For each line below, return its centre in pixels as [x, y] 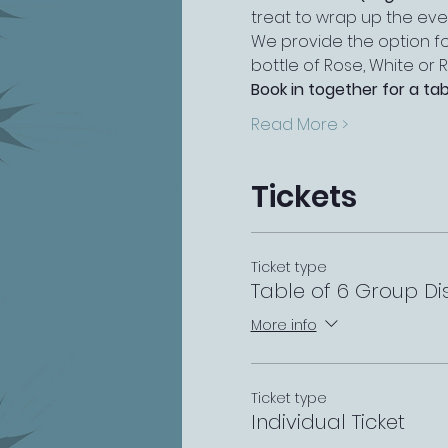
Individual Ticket [327, 422]
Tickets [303, 197]
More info [283, 324]
